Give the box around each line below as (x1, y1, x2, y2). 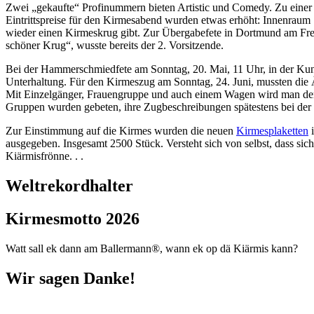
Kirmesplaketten (236, 125, 308, 137)
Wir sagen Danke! (6, 268, 135, 287)
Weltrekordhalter (6, 177, 133, 196)
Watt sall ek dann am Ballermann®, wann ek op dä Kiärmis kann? (6, 242, 298, 254)
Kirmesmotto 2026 (6, 209, 139, 228)
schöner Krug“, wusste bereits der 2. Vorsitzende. (6, 39, 224, 52)
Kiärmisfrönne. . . (6, 150, 83, 163)
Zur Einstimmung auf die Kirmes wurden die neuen (6, 125, 236, 137)
